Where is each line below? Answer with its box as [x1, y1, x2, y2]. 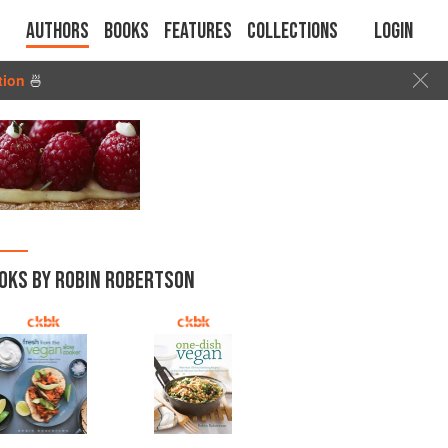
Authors [26, 18, 89, 45]
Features [164, 18, 232, 45]
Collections [247, 18, 338, 45]
